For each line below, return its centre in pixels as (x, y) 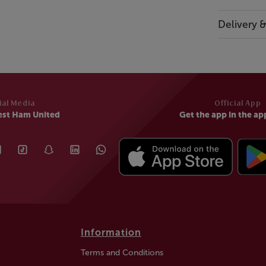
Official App (237, 103)
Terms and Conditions (122, 252)
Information (111, 232)
